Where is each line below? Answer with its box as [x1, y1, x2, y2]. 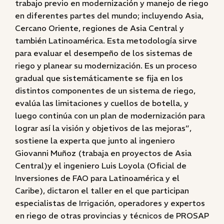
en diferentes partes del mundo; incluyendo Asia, [15, 10, 203, 20]
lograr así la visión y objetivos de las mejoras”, [15, 123, 191, 133]
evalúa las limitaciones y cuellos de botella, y [15, 98, 188, 108]
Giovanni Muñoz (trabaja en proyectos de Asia [15, 148, 191, 158]
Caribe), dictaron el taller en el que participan [15, 185, 189, 195]
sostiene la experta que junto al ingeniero [15, 135, 175, 145]
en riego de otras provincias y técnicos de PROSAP [15, 210, 209, 220]
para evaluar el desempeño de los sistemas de [15, 48, 192, 58]
